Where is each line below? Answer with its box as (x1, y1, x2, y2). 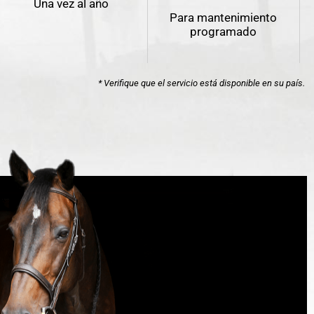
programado (190, 25, 257, 39)
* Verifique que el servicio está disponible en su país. (98, 78, 307, 89)
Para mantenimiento (170, 11, 278, 25)
